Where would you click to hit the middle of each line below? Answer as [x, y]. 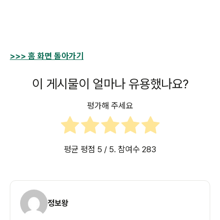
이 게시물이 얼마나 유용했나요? [110, 83]
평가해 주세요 [110, 106]
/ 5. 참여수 [122, 149]
